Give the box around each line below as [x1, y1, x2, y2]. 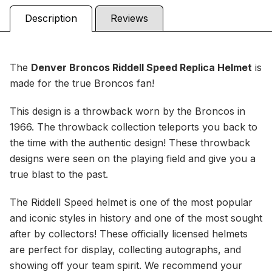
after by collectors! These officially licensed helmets [10, 228, 248, 240]
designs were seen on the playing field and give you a [10, 152, 256, 165]
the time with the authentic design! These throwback [10, 137, 250, 149]
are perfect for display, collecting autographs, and [10, 243, 241, 256]
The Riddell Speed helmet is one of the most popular [10, 196, 253, 209]
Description [25, 12, 77, 25]
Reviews [110, 12, 148, 25]
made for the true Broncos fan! [10, 77, 154, 90]
